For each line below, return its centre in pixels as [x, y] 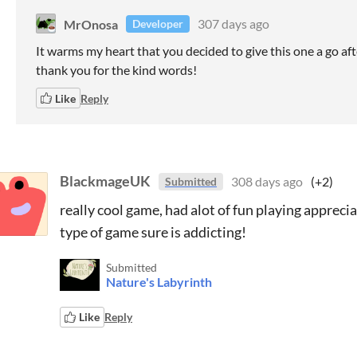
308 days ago [267, 181]
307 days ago [233, 24]
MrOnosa [91, 24]
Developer [158, 24]
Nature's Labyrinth [159, 281]
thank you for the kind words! [116, 70]
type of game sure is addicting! [154, 231]
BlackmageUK [105, 181]
